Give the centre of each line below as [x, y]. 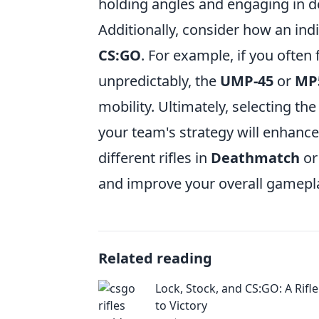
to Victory [181, 305]
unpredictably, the [159, 81]
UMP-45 [247, 81]
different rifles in [155, 158]
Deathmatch [255, 158]
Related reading [155, 258]
